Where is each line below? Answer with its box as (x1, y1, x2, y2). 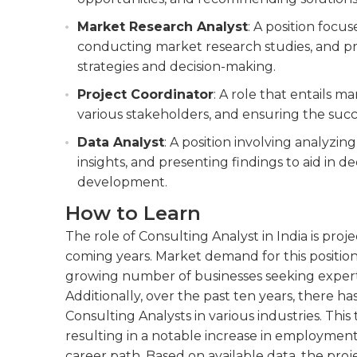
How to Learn (65, 202, 201, 225)
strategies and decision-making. (77, 59, 276, 74)
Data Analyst (77, 135, 164, 150)
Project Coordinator (77, 87, 214, 102)
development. (77, 175, 167, 190)
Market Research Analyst (77, 19, 248, 34)
